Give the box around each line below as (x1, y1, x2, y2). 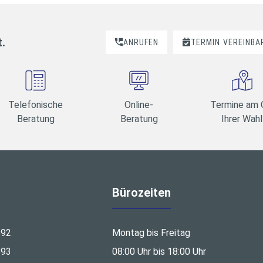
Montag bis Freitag (112, 227, 191, 239)
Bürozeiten (112, 186, 171, 200)
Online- (124, 99, 154, 110)
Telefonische (8, 99, 63, 110)
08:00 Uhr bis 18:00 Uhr (112, 246, 207, 258)
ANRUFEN (123, 37, 159, 47)
